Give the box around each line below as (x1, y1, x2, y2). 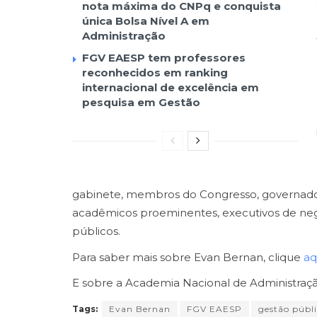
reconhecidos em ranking (82, 65, 228, 79)
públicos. (72, 224, 120, 238)
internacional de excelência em (82, 80, 259, 94)
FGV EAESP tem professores (82, 50, 246, 64)
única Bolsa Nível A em (82, 13, 209, 28)
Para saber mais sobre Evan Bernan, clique (72, 250, 304, 264)
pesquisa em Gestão (82, 95, 200, 109)
